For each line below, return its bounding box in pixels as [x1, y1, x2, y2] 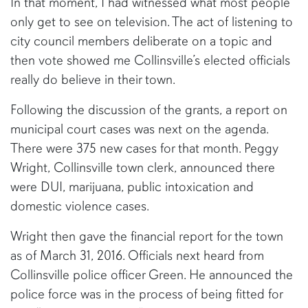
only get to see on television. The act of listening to [10, 13, 293, 30]
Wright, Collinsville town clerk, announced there [10, 159, 275, 176]
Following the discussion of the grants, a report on [10, 101, 287, 118]
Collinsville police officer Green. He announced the [10, 266, 293, 283]
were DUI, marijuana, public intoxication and [10, 178, 254, 195]
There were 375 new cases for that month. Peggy [10, 140, 278, 157]
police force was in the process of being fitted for [10, 285, 283, 302]
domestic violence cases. [10, 197, 152, 214]
